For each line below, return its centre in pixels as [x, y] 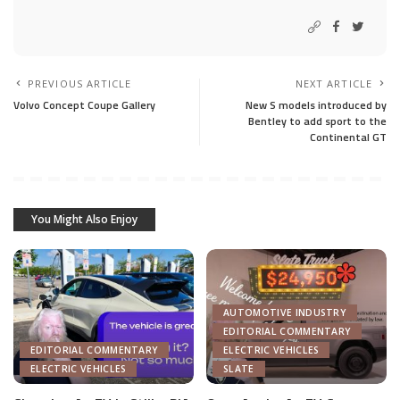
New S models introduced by [316, 104]
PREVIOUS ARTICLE [80, 83]
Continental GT [348, 137]
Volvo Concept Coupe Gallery [84, 104]
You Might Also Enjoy [84, 219]
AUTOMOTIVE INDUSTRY [285, 313]
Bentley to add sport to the [317, 121]
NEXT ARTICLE [333, 83]
